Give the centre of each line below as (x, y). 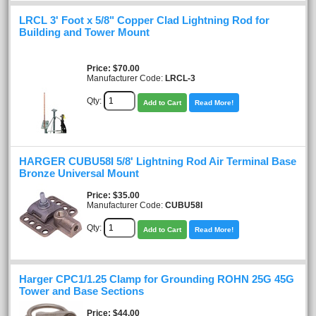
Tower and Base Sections (81, 291)
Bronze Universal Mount (79, 173)
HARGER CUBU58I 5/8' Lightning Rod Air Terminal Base (158, 161)
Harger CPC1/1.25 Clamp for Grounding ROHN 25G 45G (157, 279)
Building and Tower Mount (84, 32)
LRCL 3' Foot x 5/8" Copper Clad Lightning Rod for (144, 20)
